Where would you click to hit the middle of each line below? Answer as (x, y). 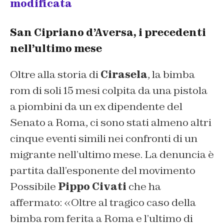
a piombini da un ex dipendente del (96, 107)
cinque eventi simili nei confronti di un (104, 139)
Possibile (34, 187)
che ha (144, 187)
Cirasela (124, 75)
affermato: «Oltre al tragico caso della (103, 203)
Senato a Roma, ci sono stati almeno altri (111, 123)
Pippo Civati (92, 187)
